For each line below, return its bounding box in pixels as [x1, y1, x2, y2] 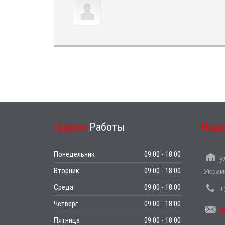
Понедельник [54, 150, 96, 159]
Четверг [54, 199, 79, 208]
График [54, 121, 89, 133]
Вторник [54, 166, 81, 175]
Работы [89, 121, 125, 133]
